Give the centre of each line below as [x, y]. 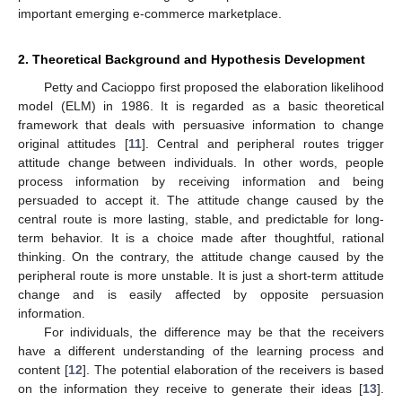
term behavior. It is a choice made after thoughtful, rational [201, 237]
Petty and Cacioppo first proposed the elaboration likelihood [214, 87]
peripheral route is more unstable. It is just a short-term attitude [201, 275]
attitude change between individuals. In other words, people [201, 162]
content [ [43, 369]
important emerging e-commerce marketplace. [150, 13]
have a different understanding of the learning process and [201, 350]
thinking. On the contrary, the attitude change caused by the [201, 256]
